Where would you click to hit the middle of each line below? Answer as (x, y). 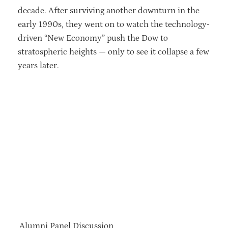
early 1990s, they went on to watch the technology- (114, 24)
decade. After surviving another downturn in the (109, 10)
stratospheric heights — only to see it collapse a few (113, 52)
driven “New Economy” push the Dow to (93, 38)
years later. (38, 65)
